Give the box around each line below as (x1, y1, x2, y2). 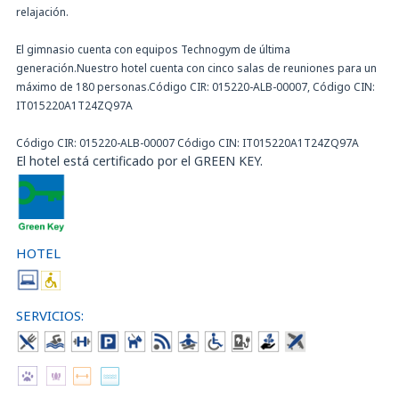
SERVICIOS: (16, 305, 84, 324)
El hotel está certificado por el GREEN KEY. (16, 151, 263, 169)
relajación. (16, 4, 69, 20)
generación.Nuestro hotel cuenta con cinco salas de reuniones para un (16, 60, 377, 76)
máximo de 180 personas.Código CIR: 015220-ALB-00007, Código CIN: (16, 78, 375, 94)
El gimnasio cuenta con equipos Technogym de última (16, 41, 290, 57)
